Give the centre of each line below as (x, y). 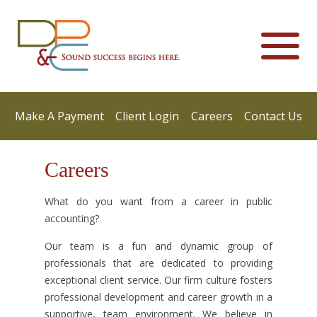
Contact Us (273, 116)
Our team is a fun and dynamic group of (158, 246)
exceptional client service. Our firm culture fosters (158, 280)
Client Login (148, 116)
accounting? (71, 218)
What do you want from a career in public (158, 201)
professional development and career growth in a (158, 297)
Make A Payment (59, 116)
